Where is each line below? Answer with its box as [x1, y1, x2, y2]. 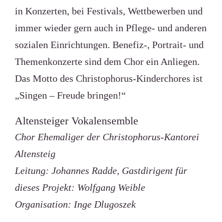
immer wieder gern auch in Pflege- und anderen [14, 22, 207, 33]
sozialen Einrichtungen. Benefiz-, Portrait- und [14, 39, 204, 50]
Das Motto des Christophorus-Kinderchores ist [14, 73, 203, 84]
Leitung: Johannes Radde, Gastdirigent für [14, 165, 187, 176]
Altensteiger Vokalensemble [14, 114, 138, 127]
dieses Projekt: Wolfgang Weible [14, 182, 145, 193]
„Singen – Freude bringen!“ [14, 90, 126, 101]
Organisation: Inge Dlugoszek [14, 199, 136, 210]
